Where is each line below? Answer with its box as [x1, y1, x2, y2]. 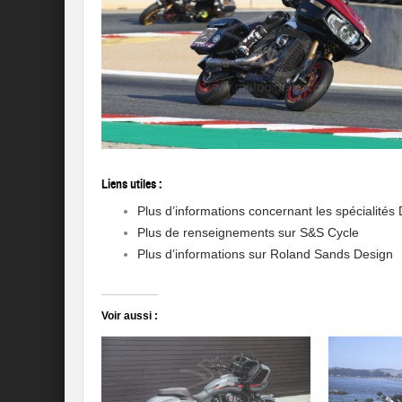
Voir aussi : [101, 309, 158, 322]
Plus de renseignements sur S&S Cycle [137, 224, 359, 240]
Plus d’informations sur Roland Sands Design [137, 246, 393, 261]
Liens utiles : [101, 176, 162, 192]
